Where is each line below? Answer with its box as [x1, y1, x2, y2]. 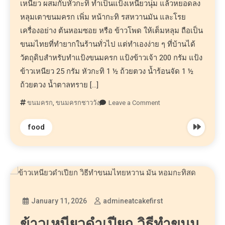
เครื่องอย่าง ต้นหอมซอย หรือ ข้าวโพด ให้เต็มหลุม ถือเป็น [20, 26, 203, 35]
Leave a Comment [108, 98, 161, 106]
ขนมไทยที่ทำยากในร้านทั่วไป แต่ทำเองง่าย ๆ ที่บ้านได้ [20, 39, 196, 49]
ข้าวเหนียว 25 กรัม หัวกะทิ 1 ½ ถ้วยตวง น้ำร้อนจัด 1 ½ [20, 66, 194, 76]
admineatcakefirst [103, 197, 163, 205]
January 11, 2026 [31, 197, 87, 205]
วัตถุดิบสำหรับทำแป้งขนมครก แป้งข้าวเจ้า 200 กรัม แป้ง [20, 53, 203, 62]
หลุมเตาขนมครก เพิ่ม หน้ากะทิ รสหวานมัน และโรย [20, 12, 186, 22]
